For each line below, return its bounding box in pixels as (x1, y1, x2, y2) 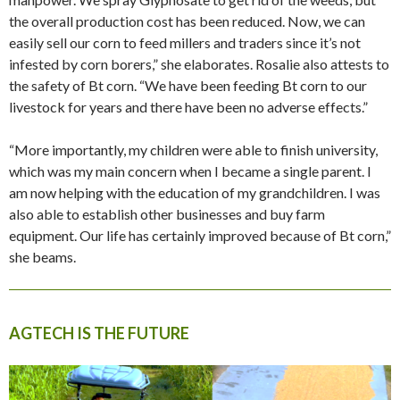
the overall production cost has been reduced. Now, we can (9, 12, 365, 29)
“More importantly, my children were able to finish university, (9, 140, 378, 158)
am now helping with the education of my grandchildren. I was (9, 183, 380, 201)
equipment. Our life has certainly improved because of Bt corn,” (9, 226, 391, 244)
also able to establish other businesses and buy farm (9, 204, 325, 222)
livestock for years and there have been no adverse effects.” (9, 97, 368, 115)
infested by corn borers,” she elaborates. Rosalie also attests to (9, 54, 389, 72)
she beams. (9, 247, 76, 265)
